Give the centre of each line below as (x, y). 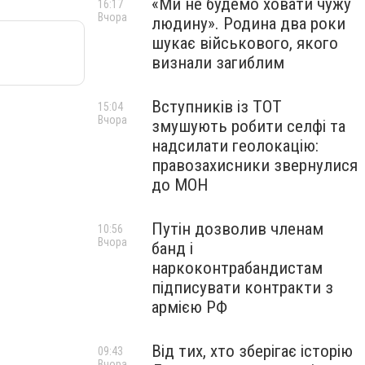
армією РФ (189, 307)
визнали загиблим (218, 63)
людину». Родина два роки (248, 24)
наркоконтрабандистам (237, 268)
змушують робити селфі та (248, 126)
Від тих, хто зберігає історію (252, 351)
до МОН (180, 185)
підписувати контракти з (242, 288)
